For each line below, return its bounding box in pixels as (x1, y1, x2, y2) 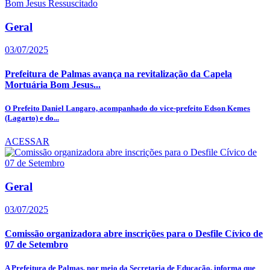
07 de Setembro (5, 239, 68, 250)
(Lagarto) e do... (5, 113, 59, 122)
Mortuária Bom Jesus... (5, 79, 101, 90)
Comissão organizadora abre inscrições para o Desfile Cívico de (5, 228, 263, 239)
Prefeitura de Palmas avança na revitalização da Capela (5, 68, 232, 79)
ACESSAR (5, 136, 49, 146)
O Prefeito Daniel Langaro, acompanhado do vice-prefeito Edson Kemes (5, 103, 250, 113)
